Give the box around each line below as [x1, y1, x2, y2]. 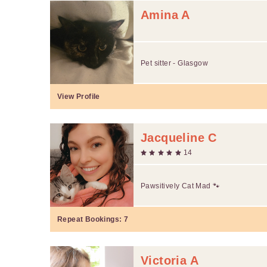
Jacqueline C [141, 131, 217, 144]
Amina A [141, 8, 190, 21]
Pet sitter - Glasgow [141, 58, 208, 67]
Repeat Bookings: [57, 215, 124, 223]
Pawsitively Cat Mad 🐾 [141, 181, 221, 190]
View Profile [57, 92, 100, 101]
